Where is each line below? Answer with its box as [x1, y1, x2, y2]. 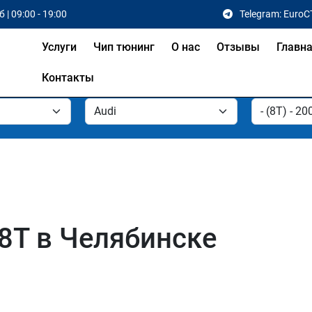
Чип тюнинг [93, 40, 155, 54]
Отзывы [217, 40, 260, 54]
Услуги [42, 40, 77, 54]
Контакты [42, 71, 95, 84]
